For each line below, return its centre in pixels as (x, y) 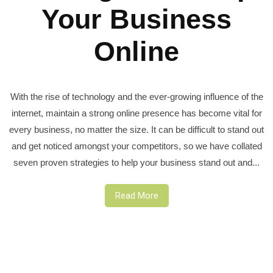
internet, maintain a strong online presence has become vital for (136, 113)
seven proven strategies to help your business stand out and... (136, 163)
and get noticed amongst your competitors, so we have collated (136, 146)
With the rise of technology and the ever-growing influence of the (136, 97)
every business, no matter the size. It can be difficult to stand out (136, 130)
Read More (136, 196)
